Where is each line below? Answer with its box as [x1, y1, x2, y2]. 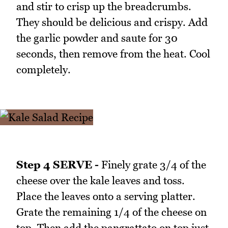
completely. [16, 63, 71, 76]
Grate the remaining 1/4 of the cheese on [16, 205, 207, 218]
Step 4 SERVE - [16, 158, 99, 171]
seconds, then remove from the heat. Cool [16, 47, 210, 61]
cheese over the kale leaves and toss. [16, 174, 185, 187]
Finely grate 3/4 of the [99, 158, 206, 171]
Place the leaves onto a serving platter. [16, 189, 195, 203]
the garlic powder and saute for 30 [16, 32, 178, 45]
